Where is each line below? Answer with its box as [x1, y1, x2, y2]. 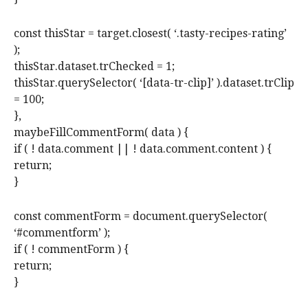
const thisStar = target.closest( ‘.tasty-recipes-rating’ [14, 27, 287, 41]
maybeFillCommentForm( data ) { [14, 126, 188, 140]
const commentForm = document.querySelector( [14, 210, 267, 223]
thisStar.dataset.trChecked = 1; [14, 60, 175, 74]
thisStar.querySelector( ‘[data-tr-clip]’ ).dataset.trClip [14, 76, 294, 90]
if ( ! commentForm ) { [14, 243, 129, 256]
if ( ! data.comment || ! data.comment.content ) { [14, 142, 272, 156]
